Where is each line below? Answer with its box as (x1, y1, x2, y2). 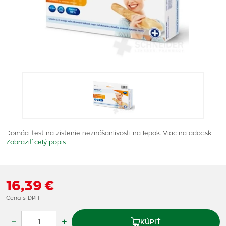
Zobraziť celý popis (6, 139, 66, 145)
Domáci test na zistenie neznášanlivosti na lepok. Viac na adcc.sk (6, 130, 211, 136)
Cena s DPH (6, 195, 39, 201)
